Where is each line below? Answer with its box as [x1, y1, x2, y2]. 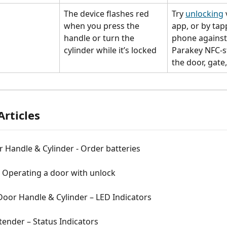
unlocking [185, 8, 223, 19]
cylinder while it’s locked [64, 45, 157, 56]
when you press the [64, 20, 141, 31]
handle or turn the [64, 32, 136, 44]
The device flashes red [64, 8, 151, 19]
